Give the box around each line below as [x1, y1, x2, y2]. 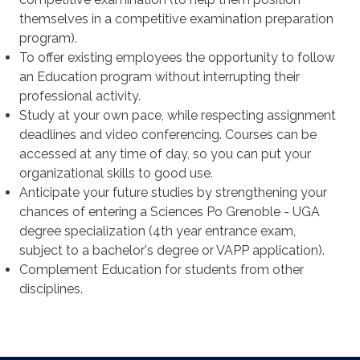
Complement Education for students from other [19, 261, 304, 277]
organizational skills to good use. [19, 165, 213, 181]
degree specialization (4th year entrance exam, [19, 223, 296, 239]
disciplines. [19, 280, 83, 297]
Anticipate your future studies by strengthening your [19, 184, 327, 200]
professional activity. [19, 88, 141, 104]
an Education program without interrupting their [19, 68, 300, 84]
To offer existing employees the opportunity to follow [19, 49, 335, 65]
